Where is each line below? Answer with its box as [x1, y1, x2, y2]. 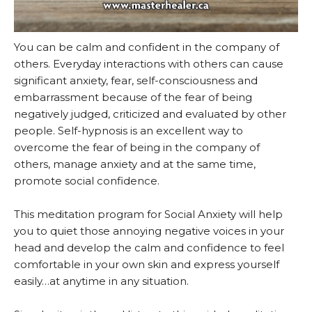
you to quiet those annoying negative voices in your [14, 224, 284, 237]
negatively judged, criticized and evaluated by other [14, 107, 286, 120]
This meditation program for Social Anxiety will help [14, 207, 283, 221]
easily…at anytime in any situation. [14, 274, 189, 288]
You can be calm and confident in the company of [14, 40, 279, 54]
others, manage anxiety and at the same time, [14, 157, 256, 171]
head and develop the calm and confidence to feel [14, 240, 284, 254]
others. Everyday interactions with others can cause [14, 56, 283, 70]
